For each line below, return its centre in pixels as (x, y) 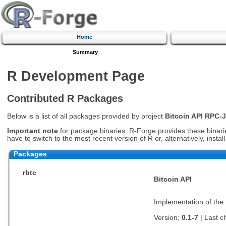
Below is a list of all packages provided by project (86, 117)
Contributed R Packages (65, 98)
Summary (85, 52)
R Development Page (76, 76)
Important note (32, 131)
